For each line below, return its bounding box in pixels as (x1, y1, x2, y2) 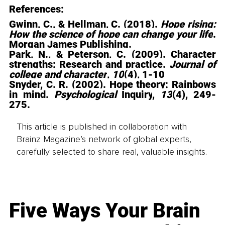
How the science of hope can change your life (9, 28, 213, 40)
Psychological (54, 88, 122, 100)
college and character (9, 68, 107, 80)
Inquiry (122, 88, 153, 100)
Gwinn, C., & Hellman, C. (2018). (9, 18, 161, 30)
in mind (9, 88, 46, 100)
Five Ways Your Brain (9, 199, 201, 223)
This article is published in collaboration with (16, 121, 187, 133)
